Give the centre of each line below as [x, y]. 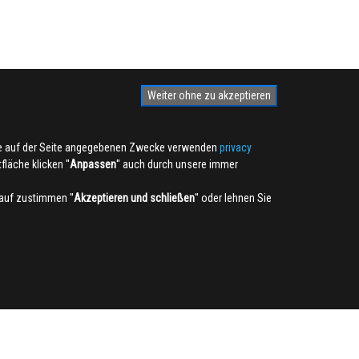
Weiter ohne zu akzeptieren [209, 95]
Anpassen [93, 164]
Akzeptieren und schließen [134, 198]
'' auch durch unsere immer [177, 164]
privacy [236, 147]
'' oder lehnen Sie [233, 198]
